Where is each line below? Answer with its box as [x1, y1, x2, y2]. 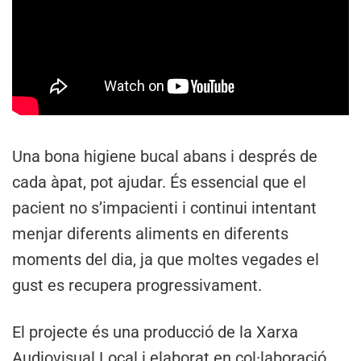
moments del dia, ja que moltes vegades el [12, 250, 319, 270]
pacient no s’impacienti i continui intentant [12, 198, 317, 218]
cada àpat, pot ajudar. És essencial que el [12, 172, 306, 193]
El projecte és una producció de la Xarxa [12, 322, 298, 342]
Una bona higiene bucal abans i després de [12, 147, 317, 167]
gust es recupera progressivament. [12, 276, 262, 296]
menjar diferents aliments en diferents [12, 224, 288, 244]
